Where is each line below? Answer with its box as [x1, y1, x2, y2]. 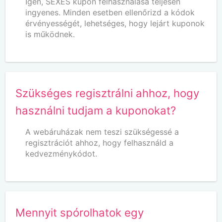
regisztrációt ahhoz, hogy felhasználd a [25, 137, 174, 148]
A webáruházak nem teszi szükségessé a [25, 126, 179, 137]
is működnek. [25, 29, 75, 39]
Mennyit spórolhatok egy [15, 205, 144, 219]
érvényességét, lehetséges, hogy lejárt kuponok [25, 18, 205, 28]
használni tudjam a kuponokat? [15, 103, 176, 117]
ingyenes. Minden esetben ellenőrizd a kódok [25, 7, 195, 17]
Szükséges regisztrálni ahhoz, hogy [15, 86, 200, 100]
